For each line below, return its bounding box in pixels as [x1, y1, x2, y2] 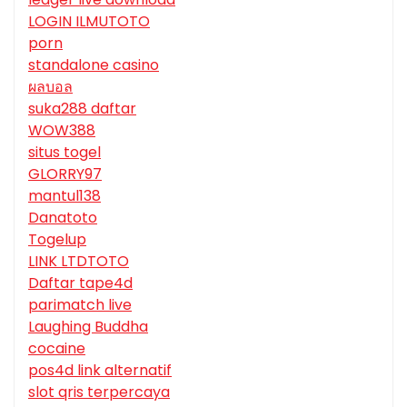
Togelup [28, 229, 86, 251]
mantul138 [28, 185, 101, 207]
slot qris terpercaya [28, 382, 170, 403]
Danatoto [28, 207, 97, 229]
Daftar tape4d [28, 273, 133, 294]
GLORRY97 [28, 164, 102, 185]
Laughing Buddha [28, 316, 148, 338]
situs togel [28, 142, 101, 164]
